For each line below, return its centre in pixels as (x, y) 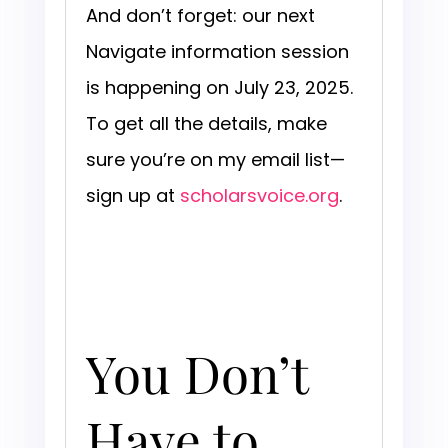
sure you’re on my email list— (215, 160)
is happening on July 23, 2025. (219, 88)
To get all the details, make (206, 124)
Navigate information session (217, 52)
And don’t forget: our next (200, 16)
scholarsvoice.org (259, 196)
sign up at (130, 196)
